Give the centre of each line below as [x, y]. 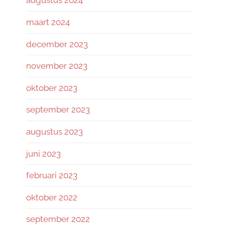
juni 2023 [43, 153]
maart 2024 [48, 22]
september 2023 [58, 110]
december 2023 [57, 44]
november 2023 [57, 66]
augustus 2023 [54, 132]
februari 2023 [52, 176]
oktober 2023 [52, 88]
